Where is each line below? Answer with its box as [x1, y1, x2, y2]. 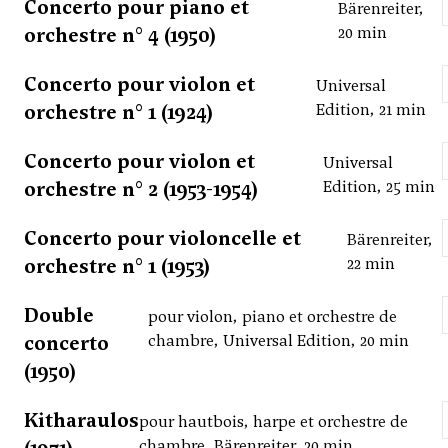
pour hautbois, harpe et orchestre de [139, 411, 408, 433]
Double [24, 302, 94, 329]
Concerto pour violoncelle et [24, 225, 301, 252]
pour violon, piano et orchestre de [148, 306, 398, 328]
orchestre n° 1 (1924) [24, 99, 213, 126]
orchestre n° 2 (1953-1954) [24, 176, 258, 203]
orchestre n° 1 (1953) [24, 253, 210, 280]
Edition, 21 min [315, 99, 426, 121]
